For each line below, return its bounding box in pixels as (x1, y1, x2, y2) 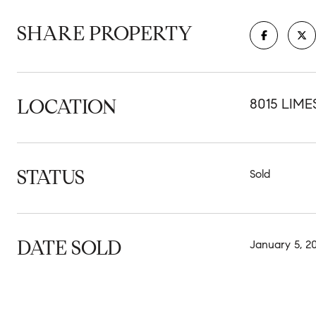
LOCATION (17, 95, 116, 119)
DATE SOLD (17, 236, 121, 260)
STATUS (17, 165, 85, 190)
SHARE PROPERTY (17, 21, 193, 46)
